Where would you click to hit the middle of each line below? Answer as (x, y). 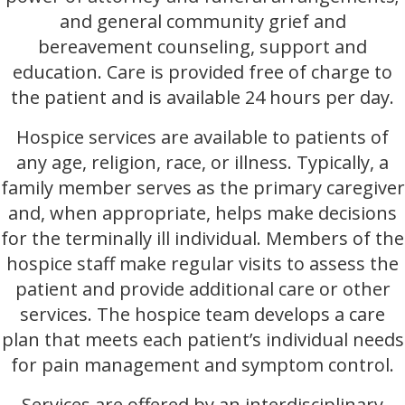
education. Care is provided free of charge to (202, 72)
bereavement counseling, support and (202, 47)
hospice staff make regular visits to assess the (202, 264)
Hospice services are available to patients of (202, 137)
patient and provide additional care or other (202, 289)
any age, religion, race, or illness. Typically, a (202, 162)
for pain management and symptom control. (202, 365)
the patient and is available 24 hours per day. (202, 97)
